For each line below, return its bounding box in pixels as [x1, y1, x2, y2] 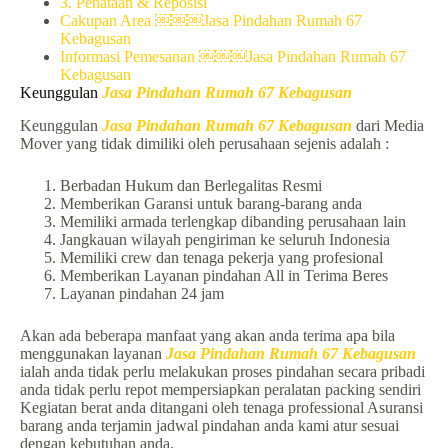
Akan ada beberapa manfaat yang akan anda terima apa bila [20, 326, 395, 344]
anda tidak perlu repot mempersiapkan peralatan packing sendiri [20, 380, 421, 398]
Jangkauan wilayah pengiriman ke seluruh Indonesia [60, 230, 390, 248]
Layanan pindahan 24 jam [60, 284, 224, 302]
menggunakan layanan [20, 344, 162, 362]
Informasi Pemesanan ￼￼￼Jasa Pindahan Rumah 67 [60, 48, 406, 65]
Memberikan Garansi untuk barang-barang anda [60, 194, 362, 212]
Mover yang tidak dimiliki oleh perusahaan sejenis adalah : [20, 134, 389, 152]
